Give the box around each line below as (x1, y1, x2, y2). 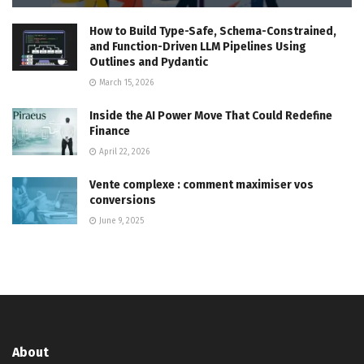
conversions (89, 193, 156, 208)
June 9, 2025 (97, 216, 144, 227)
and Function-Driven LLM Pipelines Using (89, 40, 306, 54)
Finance (89, 124, 130, 139)
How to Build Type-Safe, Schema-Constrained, (89, 24, 336, 39)
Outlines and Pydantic (89, 55, 208, 70)
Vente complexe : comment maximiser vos (89, 178, 314, 193)
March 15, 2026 (97, 78, 154, 89)
